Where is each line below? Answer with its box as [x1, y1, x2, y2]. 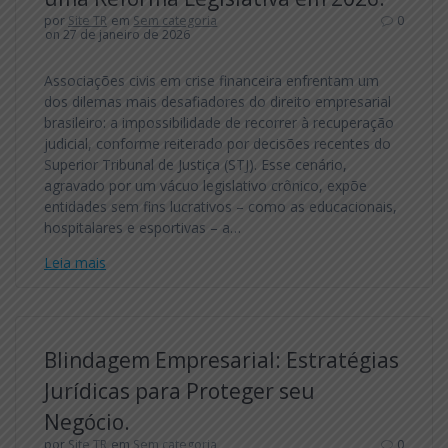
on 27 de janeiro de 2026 [45, 25, 191, 43]
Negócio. [44, 407, 130, 436]
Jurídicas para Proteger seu [44, 376, 315, 405]
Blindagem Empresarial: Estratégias [44, 345, 399, 374]
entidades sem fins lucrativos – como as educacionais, [44, 196, 397, 216]
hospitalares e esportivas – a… [44, 217, 241, 237]
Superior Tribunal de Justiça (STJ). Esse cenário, [44, 154, 347, 174]
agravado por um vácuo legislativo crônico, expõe [44, 175, 367, 195]
